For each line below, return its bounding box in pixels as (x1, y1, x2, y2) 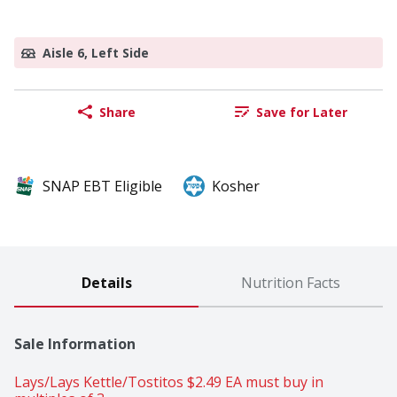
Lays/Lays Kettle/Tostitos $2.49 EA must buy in (14, 372, 323, 393)
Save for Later (255, 103, 347, 121)
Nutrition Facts (241, 273, 340, 293)
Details (81, 273, 132, 293)
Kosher (212, 176, 260, 197)
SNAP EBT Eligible (43, 176, 162, 197)
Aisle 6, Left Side (43, 44, 149, 62)
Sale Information (14, 334, 136, 354)
